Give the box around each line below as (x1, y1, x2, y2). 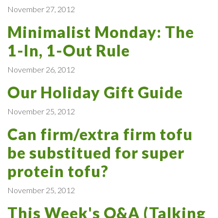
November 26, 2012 (7, 64, 75, 74)
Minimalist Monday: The (7, 22, 194, 41)
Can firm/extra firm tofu (7, 124, 193, 144)
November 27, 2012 (7, 4, 75, 14)
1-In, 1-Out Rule (7, 40, 130, 60)
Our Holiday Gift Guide (7, 82, 183, 102)
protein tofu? (7, 161, 109, 181)
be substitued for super (7, 143, 184, 162)
